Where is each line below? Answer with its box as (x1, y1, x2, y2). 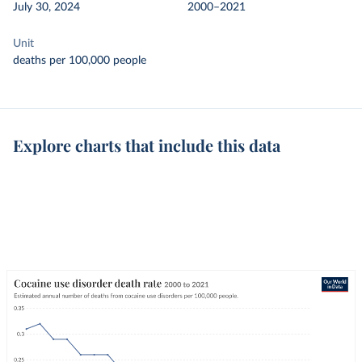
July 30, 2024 (13, 2, 80, 13)
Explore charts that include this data (13, 134, 280, 156)
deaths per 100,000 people (13, 55, 146, 66)
